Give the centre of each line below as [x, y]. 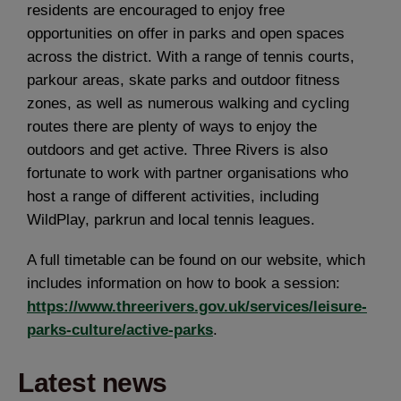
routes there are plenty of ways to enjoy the [172, 126]
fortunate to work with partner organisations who [188, 173]
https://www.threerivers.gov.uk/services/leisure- [197, 307]
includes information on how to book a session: [183, 284]
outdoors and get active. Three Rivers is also [177, 149]
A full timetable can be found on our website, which [196, 260]
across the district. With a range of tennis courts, [191, 56]
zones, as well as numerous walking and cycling [188, 103]
